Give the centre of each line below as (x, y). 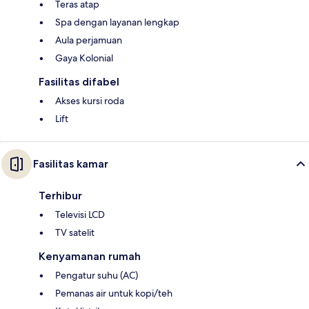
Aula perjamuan (89, 40)
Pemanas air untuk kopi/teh (114, 293)
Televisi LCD (80, 215)
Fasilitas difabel (79, 82)
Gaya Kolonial (84, 58)
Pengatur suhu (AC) (97, 276)
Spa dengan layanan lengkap (117, 22)
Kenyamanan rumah (90, 257)
